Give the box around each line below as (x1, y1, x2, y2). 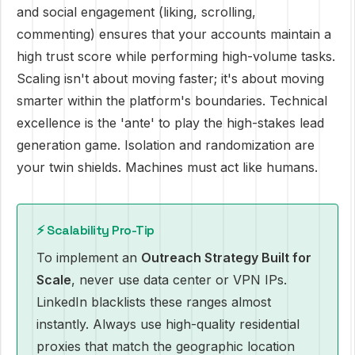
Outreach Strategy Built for (141, 250, 311, 265)
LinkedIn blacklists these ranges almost (36, 294, 271, 310)
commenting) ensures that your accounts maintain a (17, 26, 331, 42)
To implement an (36, 250, 141, 265)
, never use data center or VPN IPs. (71, 272, 287, 288)
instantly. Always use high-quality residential (36, 316, 300, 332)
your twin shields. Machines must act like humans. (17, 159, 318, 175)
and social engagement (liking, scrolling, (17, 4, 256, 20)
